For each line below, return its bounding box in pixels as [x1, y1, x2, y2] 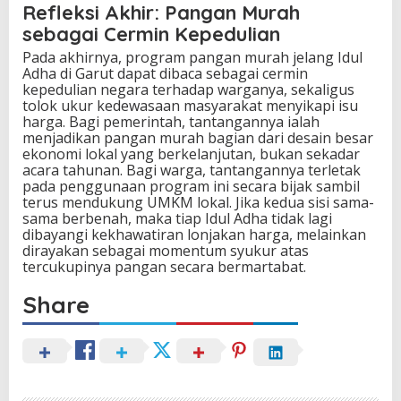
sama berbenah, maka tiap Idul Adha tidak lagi [22, 209, 332, 229]
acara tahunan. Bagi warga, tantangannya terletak [22, 160, 361, 181]
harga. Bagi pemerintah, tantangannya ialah [22, 112, 320, 132]
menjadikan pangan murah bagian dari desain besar [22, 128, 373, 149]
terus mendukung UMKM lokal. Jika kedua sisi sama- [22, 192, 374, 213]
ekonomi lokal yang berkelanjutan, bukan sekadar [22, 144, 360, 165]
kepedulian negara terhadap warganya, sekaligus [22, 80, 354, 100]
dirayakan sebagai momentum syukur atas [22, 241, 309, 261]
